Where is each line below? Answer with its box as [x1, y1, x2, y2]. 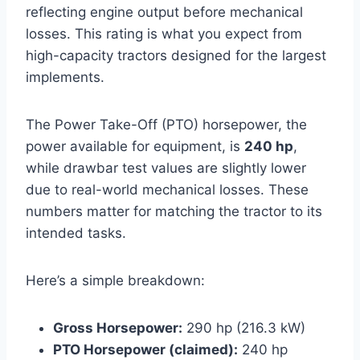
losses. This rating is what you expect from [26, 25, 302, 42]
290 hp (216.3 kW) [182, 319, 305, 336]
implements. [26, 68, 104, 85]
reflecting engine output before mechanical [26, 3, 303, 20]
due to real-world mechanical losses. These [26, 181, 309, 198]
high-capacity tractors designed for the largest [26, 47, 326, 63]
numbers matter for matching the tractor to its [26, 202, 322, 219]
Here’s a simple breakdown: [26, 272, 205, 288]
